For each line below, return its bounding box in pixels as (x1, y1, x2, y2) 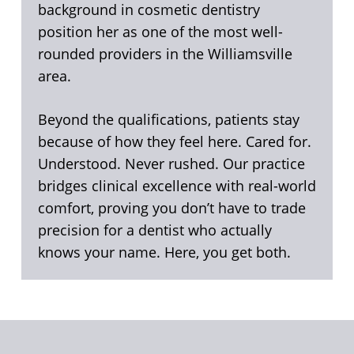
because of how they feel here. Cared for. (37, 132, 311, 152)
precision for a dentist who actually (37, 220, 272, 240)
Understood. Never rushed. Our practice (37, 154, 305, 174)
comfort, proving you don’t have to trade (37, 198, 306, 218)
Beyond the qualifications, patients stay (37, 110, 299, 130)
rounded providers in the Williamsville (37, 44, 292, 64)
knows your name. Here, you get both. (37, 243, 291, 262)
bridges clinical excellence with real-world (37, 176, 316, 196)
